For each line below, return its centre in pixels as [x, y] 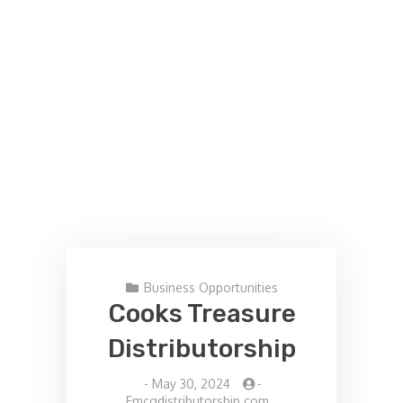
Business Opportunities [210, 287]
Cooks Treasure [201, 313]
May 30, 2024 [191, 383]
